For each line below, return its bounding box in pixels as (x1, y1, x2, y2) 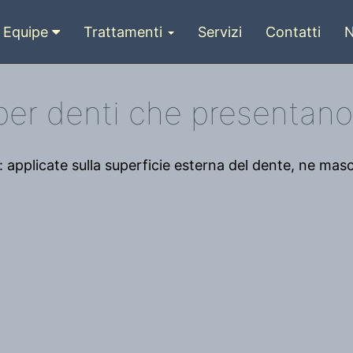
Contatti (266, 23, 321, 40)
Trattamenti (84, 23, 166, 40)
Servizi (198, 23, 242, 40)
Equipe (3, 23, 52, 40)
